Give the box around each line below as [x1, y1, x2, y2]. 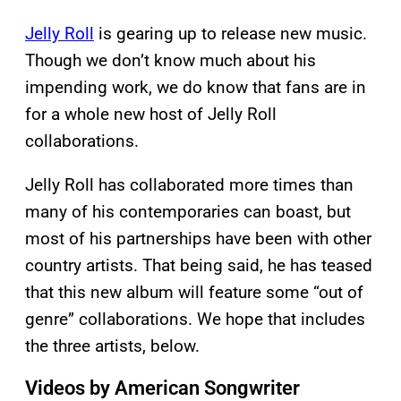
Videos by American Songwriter [25, 376, 300, 399]
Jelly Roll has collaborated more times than [25, 174, 354, 195]
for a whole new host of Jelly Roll [25, 103, 277, 124]
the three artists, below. [25, 335, 200, 356]
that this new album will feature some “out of [25, 281, 363, 303]
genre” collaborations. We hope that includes [25, 308, 365, 329]
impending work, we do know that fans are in [25, 76, 366, 98]
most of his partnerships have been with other [25, 227, 371, 249]
